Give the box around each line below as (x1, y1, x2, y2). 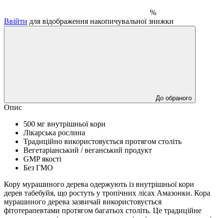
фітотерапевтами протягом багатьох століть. (4, 206, 153, 215)
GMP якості (23, 154, 61, 163)
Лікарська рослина (23, 128, 85, 137)
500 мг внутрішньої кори (23, 119, 106, 128)
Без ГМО (23, 163, 53, 172)
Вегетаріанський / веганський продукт (23, 145, 152, 154)
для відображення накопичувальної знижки (27, 17, 174, 25)
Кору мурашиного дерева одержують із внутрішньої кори (4, 180, 194, 188)
